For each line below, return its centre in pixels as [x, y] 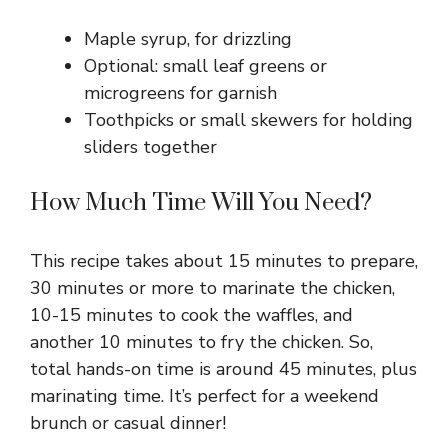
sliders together [150, 146]
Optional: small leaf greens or [205, 65]
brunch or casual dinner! [128, 422]
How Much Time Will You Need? [201, 202]
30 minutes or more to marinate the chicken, [212, 287]
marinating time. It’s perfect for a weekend [204, 395]
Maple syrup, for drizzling [188, 38]
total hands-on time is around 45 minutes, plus [223, 368]
